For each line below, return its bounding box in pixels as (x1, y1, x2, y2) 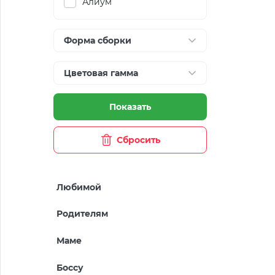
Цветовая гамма (64, 67, 138, 79)
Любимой (56, 181, 101, 193)
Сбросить (117, 134, 160, 145)
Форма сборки (64, 35, 131, 47)
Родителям (56, 208, 108, 220)
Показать (109, 101, 151, 112)
